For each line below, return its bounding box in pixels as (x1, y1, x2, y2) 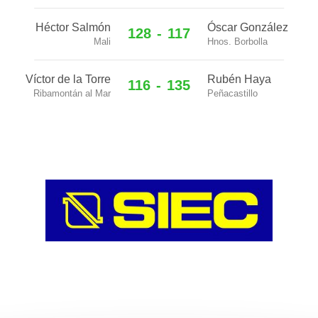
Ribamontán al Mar (33, 88, 111, 99)
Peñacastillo (207, 88, 258, 99)
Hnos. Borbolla (207, 36, 268, 47)
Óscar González (207, 21, 288, 33)
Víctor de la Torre (26, 73, 111, 85)
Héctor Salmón (35, 21, 111, 33)
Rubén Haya (207, 73, 271, 85)
